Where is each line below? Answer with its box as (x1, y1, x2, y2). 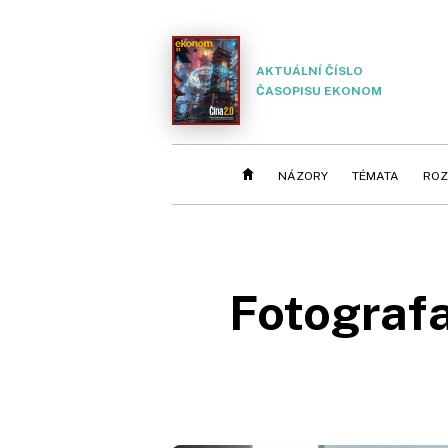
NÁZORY (278, 169, 328, 183)
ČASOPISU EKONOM (256, 83, 382, 98)
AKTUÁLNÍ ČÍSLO (256, 63, 363, 78)
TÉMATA (352, 169, 399, 183)
